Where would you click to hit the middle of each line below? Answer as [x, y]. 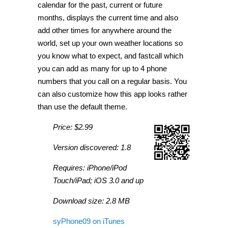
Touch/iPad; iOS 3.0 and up [98, 180]
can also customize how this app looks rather [112, 94]
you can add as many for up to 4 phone [102, 68]
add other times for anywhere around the [105, 30]
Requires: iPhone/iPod [90, 167]
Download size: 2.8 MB [91, 201]
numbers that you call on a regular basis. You [112, 81]
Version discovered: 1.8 [92, 147]
